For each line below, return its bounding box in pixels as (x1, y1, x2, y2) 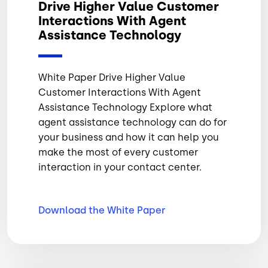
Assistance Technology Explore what (38, 101, 212, 113)
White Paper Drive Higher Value (38, 71, 185, 83)
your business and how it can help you (38, 131, 219, 143)
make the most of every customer (38, 146, 198, 158)
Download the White (38, 204, 137, 216)
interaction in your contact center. (38, 161, 202, 173)
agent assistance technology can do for (38, 116, 227, 128)
